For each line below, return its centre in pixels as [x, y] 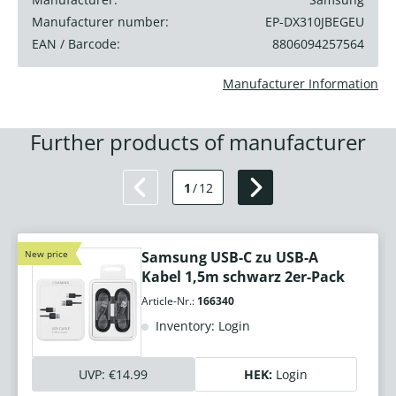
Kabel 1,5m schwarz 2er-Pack [243, 277]
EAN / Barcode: [76, 44]
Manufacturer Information [301, 84]
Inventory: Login [201, 326]
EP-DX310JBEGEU [315, 22]
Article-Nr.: [169, 301]
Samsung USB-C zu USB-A [230, 258]
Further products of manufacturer [198, 142]
